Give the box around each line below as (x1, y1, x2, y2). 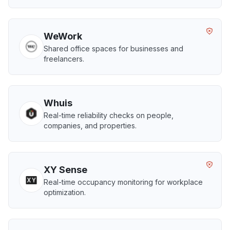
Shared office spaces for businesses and (44, 44, 183, 53)
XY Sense (44, 164, 87, 175)
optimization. (44, 188, 86, 197)
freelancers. (44, 54, 84, 63)
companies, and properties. (44, 121, 137, 130)
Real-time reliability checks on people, (44, 111, 174, 120)
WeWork (44, 31, 82, 42)
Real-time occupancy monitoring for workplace (44, 178, 203, 186)
